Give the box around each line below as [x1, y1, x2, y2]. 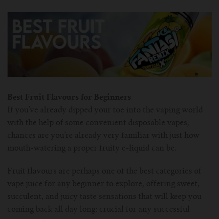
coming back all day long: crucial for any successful [7, 206, 190, 214]
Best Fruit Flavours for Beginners [7, 94, 131, 102]
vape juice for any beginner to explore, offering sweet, [7, 180, 199, 189]
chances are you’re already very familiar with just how [7, 132, 199, 140]
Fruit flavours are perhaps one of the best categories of [7, 168, 201, 176]
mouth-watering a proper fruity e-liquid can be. [7, 145, 178, 153]
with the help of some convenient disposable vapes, [7, 119, 189, 128]
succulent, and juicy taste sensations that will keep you [7, 193, 201, 201]
